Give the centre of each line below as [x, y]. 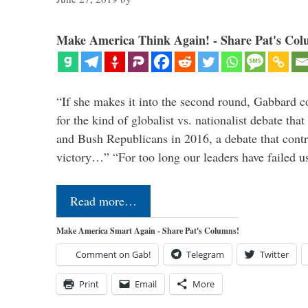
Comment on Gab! [113, 255]
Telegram [205, 255]
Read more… [103, 201]
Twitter [274, 255]
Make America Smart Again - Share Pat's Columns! [148, 231]
